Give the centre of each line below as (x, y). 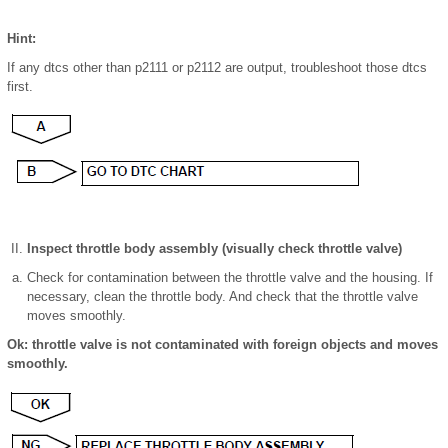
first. (20, 87)
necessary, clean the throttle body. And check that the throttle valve (222, 297)
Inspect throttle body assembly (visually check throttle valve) (214, 249)
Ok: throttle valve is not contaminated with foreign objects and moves (222, 345)
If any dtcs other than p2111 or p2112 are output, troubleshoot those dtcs (217, 68)
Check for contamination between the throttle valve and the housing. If (230, 278)
